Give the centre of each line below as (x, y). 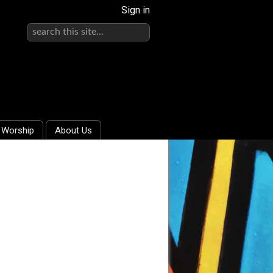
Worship (18, 130)
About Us (73, 130)
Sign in (136, 10)
